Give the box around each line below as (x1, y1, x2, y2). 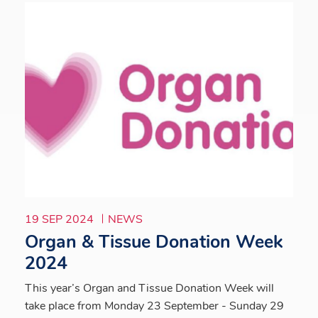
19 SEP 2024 (25, 211, 97, 227)
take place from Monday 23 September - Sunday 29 (25, 297, 284, 314)
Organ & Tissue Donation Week (25, 229, 283, 254)
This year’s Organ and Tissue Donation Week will (25, 280, 274, 296)
